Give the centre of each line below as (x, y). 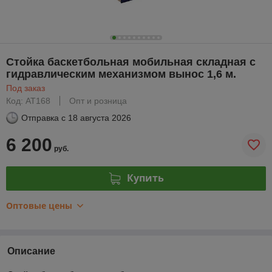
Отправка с (43, 117)
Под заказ (25, 88)
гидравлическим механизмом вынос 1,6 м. (121, 74)
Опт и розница (98, 100)
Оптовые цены (39, 205)
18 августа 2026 (100, 117)
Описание (31, 251)
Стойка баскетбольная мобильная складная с (131, 62)
